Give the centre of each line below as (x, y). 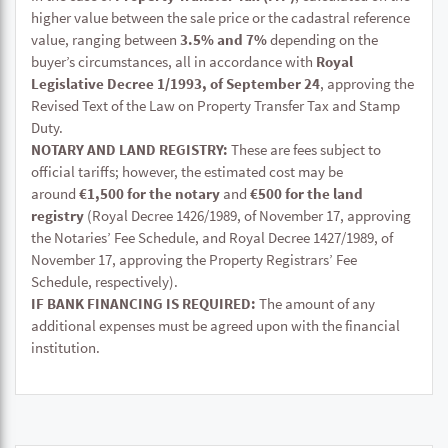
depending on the (322, 39)
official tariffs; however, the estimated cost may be (187, 171)
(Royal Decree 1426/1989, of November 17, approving (247, 215)
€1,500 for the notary (149, 193)
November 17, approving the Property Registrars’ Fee (194, 259)
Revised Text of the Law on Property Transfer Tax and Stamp (215, 105)
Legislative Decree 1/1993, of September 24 (175, 83)
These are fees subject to (304, 149)
